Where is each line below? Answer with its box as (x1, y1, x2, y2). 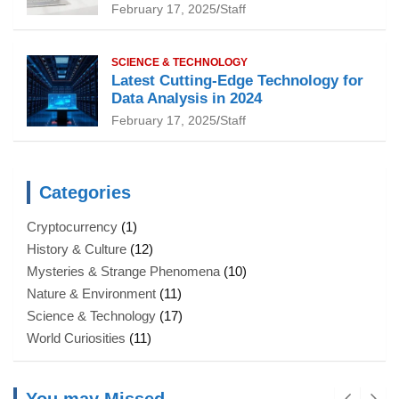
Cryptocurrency (27, 219, 118, 235)
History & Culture (27, 241, 126, 257)
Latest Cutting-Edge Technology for (111, 72, 363, 90)
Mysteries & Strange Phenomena (27, 264, 220, 280)
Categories (39, 183, 131, 203)
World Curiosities (27, 330, 126, 346)
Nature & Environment (27, 286, 156, 302)
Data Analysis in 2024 (111, 90, 262, 108)
